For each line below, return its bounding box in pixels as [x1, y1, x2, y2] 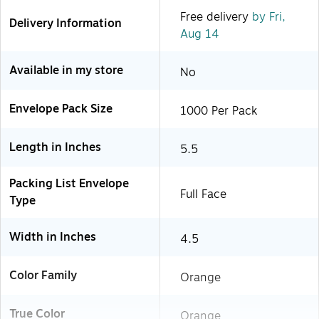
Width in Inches [9, 228, 96, 246]
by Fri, [249, 8, 286, 26]
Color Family [9, 266, 77, 284]
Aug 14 [180, 25, 219, 43]
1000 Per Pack [180, 102, 257, 120]
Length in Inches [9, 138, 101, 156]
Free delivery [180, 8, 249, 26]
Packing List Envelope [9, 174, 129, 192]
